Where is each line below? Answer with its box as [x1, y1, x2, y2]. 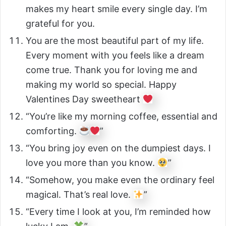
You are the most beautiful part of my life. [26, 35, 204, 46]
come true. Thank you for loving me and [26, 65, 197, 76]
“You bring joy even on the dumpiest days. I [26, 143, 211, 154]
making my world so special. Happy [26, 79, 177, 90]
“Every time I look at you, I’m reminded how [26, 206, 211, 217]
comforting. [26, 126, 79, 137]
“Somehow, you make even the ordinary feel [26, 175, 214, 186]
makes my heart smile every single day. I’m [26, 4, 207, 15]
